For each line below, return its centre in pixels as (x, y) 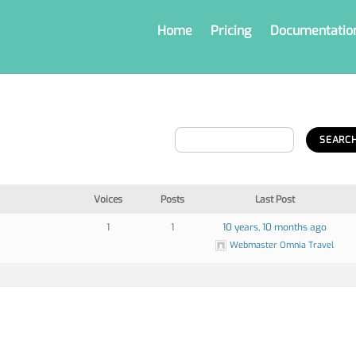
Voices (108, 199)
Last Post (275, 199)
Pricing (231, 30)
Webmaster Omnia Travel (282, 245)
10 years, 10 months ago (275, 227)
